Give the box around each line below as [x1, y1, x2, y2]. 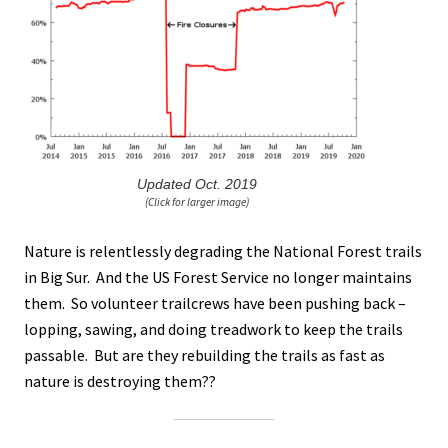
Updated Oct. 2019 [136, 175, 257, 192]
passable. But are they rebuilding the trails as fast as [24, 345, 385, 366]
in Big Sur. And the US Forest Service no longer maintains [24, 267, 412, 288]
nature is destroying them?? [24, 371, 216, 392]
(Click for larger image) [144, 194, 249, 209]
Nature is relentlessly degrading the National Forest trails [24, 241, 422, 262]
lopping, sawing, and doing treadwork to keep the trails [24, 319, 403, 340]
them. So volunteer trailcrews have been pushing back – [24, 293, 406, 314]
